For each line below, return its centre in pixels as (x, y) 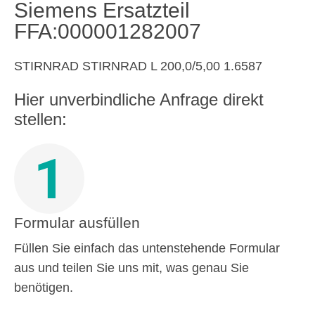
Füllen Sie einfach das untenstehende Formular (147, 248)
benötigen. (44, 288)
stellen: (40, 119)
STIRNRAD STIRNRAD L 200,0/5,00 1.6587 (138, 66)
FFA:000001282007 (108, 31)
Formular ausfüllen (77, 223)
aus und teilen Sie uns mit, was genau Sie (131, 268)
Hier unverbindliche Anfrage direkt (139, 99)
